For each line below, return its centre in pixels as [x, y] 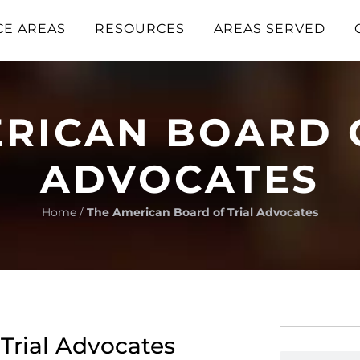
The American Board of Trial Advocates [202, 212]
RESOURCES [139, 29]
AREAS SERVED [269, 29]
